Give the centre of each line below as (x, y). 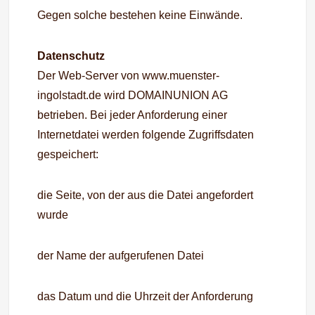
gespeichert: (68, 154)
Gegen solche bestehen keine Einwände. (140, 15)
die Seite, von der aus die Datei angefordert (146, 195)
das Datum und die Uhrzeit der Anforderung (146, 296)
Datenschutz (73, 56)
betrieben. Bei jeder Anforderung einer (133, 115)
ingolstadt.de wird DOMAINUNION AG (133, 95)
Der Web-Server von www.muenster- (129, 76)
